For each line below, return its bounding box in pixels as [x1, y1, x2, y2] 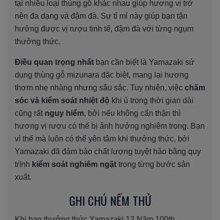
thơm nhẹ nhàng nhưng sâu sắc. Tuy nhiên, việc [15, 83, 185, 92]
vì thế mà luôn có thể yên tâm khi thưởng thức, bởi [15, 134, 190, 143]
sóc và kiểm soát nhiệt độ [15, 96, 110, 105]
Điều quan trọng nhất [15, 57, 94, 66]
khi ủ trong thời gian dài [110, 96, 193, 105]
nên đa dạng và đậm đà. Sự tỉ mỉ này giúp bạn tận [15, 11, 188, 20]
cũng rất [15, 109, 45, 117]
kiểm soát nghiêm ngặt [32, 160, 116, 168]
